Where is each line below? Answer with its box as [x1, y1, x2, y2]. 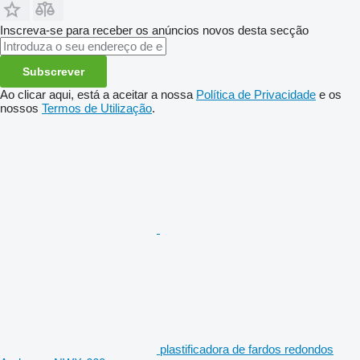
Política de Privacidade [196, 87, 316, 101]
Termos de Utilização [42, 100, 152, 115]
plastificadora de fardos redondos [160, 342, 333, 356]
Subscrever [22, 64, 84, 78]
